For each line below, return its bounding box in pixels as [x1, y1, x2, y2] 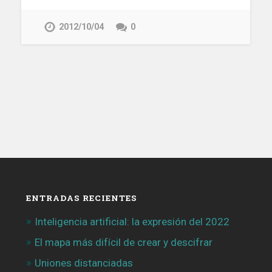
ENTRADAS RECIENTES [25, 192, 137, 204]
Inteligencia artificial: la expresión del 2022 [34, 216, 229, 228]
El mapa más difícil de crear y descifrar [34, 236, 212, 249]
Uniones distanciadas [34, 257, 133, 270]
